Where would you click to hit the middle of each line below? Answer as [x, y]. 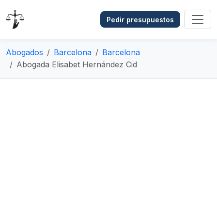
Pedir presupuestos [140, 19]
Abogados [24, 52]
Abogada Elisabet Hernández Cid [77, 64]
